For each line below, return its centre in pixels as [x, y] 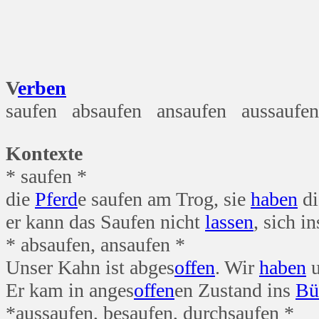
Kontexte [44, 153]
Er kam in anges [70, 290]
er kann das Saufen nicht [105, 221]
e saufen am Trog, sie [164, 199]
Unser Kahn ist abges [90, 267]
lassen [229, 221]
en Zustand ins [235, 290]
